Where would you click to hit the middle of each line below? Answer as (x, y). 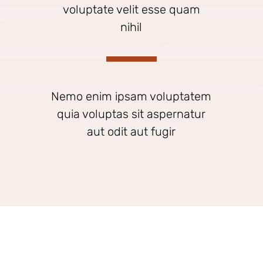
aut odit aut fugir (131, 131)
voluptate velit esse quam (131, 9)
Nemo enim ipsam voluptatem (131, 96)
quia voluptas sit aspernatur (131, 114)
